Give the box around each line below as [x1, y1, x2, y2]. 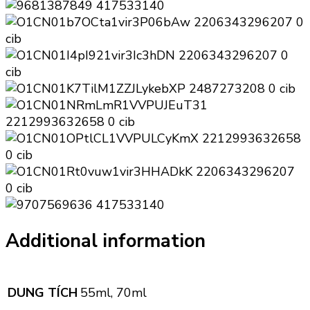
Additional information [6, 228, 206, 255]
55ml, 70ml [80, 284, 147, 301]
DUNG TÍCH [8, 284, 77, 301]
